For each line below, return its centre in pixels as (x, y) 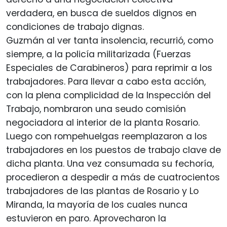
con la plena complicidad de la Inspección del (108, 96)
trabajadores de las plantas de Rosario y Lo (102, 191)
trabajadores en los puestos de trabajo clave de (113, 150)
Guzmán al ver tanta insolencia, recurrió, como (110, 41)
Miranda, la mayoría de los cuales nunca (97, 205)
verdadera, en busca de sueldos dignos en (101, 13)
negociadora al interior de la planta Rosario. (103, 123)
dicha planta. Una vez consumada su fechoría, (110, 164)
